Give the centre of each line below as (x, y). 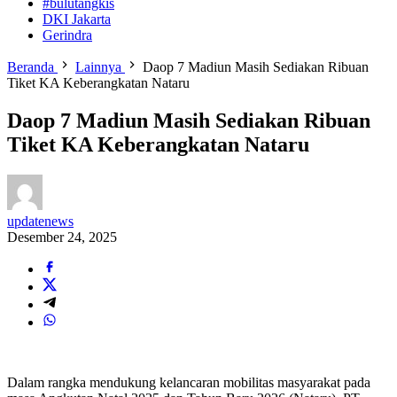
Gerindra (67, 35)
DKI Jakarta (77, 19)
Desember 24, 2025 (62, 237)
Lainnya (98, 67)
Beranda (31, 67)
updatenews (40, 221)
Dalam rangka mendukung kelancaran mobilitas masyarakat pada (189, 382)
